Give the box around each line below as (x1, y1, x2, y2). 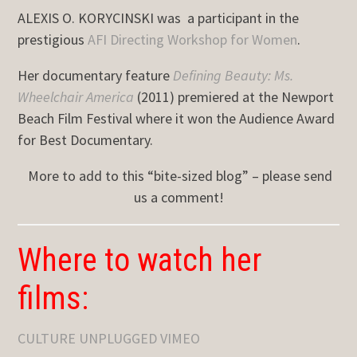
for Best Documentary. (18, 130, 154, 149)
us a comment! (133, 187, 224, 206)
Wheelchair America (18, 87, 135, 106)
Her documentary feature (18, 65, 174, 84)
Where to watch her (18, 241, 262, 279)
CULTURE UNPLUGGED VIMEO (18, 329, 201, 347)
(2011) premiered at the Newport (134, 87, 335, 106)
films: (18, 279, 89, 317)
